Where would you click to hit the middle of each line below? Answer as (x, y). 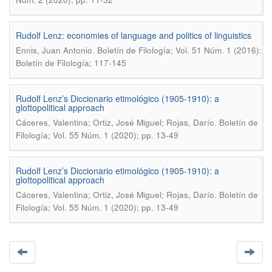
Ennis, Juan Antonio (54, 50)
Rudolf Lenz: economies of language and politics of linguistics (134, 35)
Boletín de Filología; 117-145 (71, 63)
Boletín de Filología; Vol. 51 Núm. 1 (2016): (179, 50)
